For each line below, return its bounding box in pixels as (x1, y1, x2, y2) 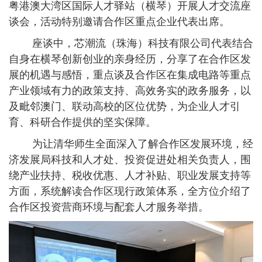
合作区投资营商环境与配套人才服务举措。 (9, 201, 209, 213)
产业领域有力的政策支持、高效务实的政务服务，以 (9, 85, 251, 97)
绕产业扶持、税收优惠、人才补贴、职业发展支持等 (9, 170, 251, 182)
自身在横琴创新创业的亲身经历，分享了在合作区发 (9, 53, 251, 65)
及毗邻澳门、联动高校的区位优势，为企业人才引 (9, 101, 240, 113)
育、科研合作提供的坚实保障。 (9, 116, 156, 129)
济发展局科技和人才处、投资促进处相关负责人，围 (9, 154, 251, 166)
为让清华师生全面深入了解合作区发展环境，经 (9, 138, 253, 150)
